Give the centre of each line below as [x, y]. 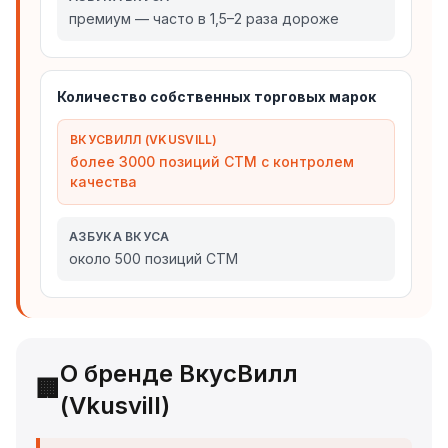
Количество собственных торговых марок [216, 96]
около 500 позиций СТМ [153, 258]
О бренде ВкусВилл [179, 373]
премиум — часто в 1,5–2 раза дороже [204, 18]
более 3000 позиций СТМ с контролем [212, 161]
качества [103, 181]
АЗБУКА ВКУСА [119, 236]
